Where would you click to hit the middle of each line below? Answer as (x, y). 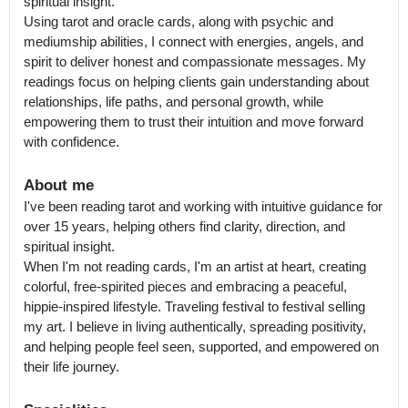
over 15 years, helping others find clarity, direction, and (184, 226)
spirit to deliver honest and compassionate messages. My (195, 61)
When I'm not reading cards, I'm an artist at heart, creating (195, 266)
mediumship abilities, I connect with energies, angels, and (194, 41)
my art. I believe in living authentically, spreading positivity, (195, 326)
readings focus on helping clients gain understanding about (196, 82)
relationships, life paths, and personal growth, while (173, 102)
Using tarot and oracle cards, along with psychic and (178, 21)
